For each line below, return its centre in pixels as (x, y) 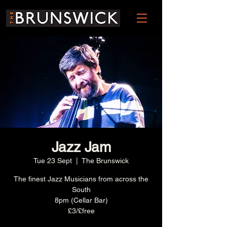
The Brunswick (105, 161)
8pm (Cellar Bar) (81, 200)
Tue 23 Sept (53, 161)
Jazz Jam (81, 147)
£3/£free (81, 211)
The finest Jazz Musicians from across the (81, 179)
